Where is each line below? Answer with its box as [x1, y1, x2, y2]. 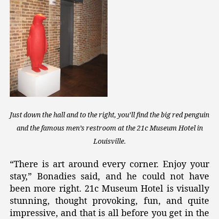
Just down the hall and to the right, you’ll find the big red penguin [10, 110, 209, 119]
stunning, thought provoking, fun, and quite [10, 196, 209, 207]
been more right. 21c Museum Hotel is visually [10, 183, 209, 195]
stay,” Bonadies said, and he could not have [10, 171, 209, 183]
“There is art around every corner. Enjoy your [10, 159, 209, 171]
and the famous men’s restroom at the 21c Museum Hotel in [16, 124, 203, 132]
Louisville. [93, 137, 126, 146]
